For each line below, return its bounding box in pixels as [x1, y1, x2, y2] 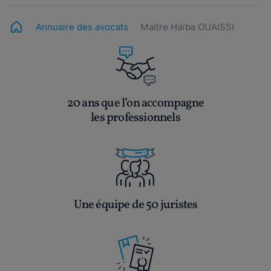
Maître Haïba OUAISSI [140, 21, 234, 33]
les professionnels [91, 109, 180, 127]
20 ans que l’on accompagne [67, 95, 204, 113]
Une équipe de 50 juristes [73, 197, 198, 214]
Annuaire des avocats [36, 21, 128, 33]
